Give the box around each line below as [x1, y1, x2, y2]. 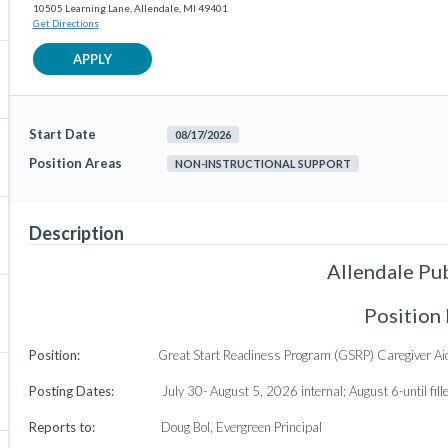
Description [28, 222, 124, 244]
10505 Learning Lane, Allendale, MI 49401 [32, 2, 228, 14]
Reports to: [28, 419, 95, 435]
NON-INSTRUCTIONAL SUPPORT [174, 157, 351, 170]
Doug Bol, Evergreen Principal [94, 419, 322, 435]
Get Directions [32, 17, 99, 29]
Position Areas [28, 155, 122, 171]
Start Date [28, 126, 96, 142]
